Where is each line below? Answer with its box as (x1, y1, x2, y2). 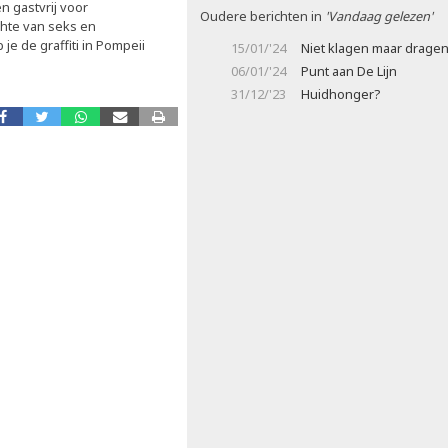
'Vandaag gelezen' (325, 7, 433, 25)
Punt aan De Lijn (301, 62, 397, 80)
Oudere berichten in (200, 7, 325, 25)
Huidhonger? (301, 85, 380, 103)
